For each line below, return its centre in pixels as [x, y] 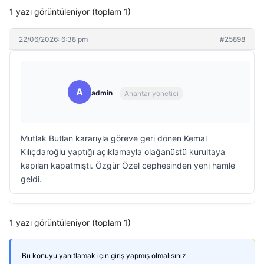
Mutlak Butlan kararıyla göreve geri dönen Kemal [114, 138]
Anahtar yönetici [151, 93]
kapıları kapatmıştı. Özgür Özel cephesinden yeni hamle [128, 165]
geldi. [31, 179]
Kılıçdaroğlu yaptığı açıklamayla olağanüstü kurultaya [123, 152]
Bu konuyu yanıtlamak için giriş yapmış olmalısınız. [105, 255]
